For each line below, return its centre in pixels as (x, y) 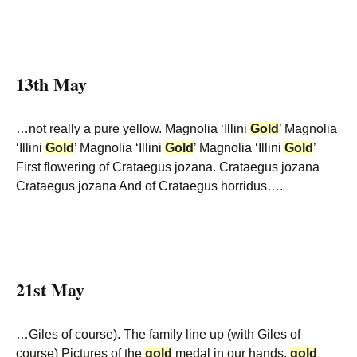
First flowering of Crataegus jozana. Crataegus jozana (168, 167)
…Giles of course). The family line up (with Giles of (158, 334)
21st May (50, 290)
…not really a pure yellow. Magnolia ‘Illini (133, 129)
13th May (51, 84)
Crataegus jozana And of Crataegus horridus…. (149, 186)
